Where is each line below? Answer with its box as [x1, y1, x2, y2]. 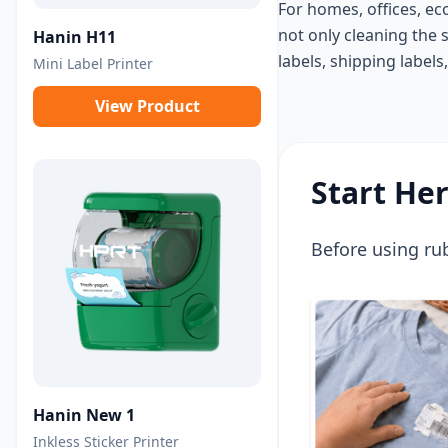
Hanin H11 [33, 25, 116, 48]
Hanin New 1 [33, 404, 135, 427]
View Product [94, 94, 200, 117]
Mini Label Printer [33, 53, 153, 73]
